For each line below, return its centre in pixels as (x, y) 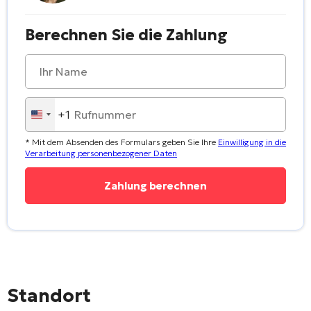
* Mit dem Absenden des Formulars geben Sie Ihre (121, 142)
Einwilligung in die (252, 142)
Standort (49, 295)
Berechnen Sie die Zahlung (126, 35)
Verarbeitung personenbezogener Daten (101, 153)
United (54, 118)
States (53, 133)
